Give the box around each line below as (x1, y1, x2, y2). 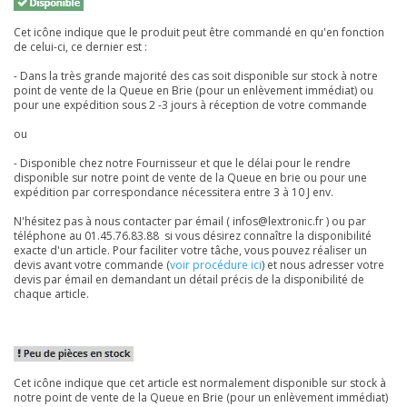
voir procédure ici (170, 257, 262, 273)
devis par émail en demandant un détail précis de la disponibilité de (14, 272, 364, 288)
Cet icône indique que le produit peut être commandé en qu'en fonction (14, 25, 384, 41)
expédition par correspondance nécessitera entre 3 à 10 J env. (14, 184, 333, 201)
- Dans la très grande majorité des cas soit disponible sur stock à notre (14, 68, 378, 84)
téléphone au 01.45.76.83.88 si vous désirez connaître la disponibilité (14, 228, 372, 244)
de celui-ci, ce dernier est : (14, 39, 147, 55)
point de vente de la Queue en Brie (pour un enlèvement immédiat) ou (14, 83, 373, 99)
